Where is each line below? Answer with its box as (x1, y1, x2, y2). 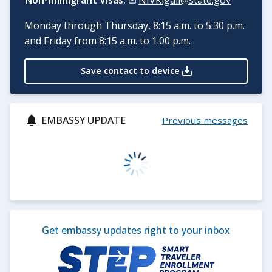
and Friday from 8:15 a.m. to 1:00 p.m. (24, 34, 191, 48)
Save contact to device (80, 65, 180, 77)
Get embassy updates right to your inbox (42, 223, 230, 237)
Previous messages (162, 114, 248, 127)
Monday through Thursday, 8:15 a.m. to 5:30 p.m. (24, 19, 245, 33)
